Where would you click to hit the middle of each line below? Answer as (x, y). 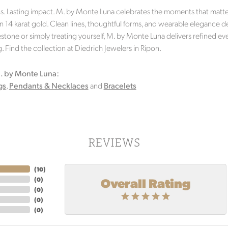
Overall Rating (146, 182)
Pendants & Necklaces (49, 85)
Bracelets (120, 85)
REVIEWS (114, 142)
